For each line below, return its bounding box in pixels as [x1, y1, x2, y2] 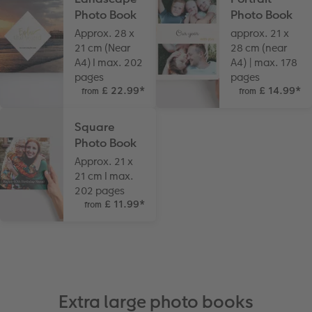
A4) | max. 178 [231, 54, 298, 70]
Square [75, 118, 115, 135]
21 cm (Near [75, 40, 131, 55]
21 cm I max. [75, 168, 134, 183]
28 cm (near [231, 40, 288, 55]
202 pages [75, 182, 125, 198]
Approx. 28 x [75, 25, 135, 40]
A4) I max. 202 [75, 54, 143, 70]
